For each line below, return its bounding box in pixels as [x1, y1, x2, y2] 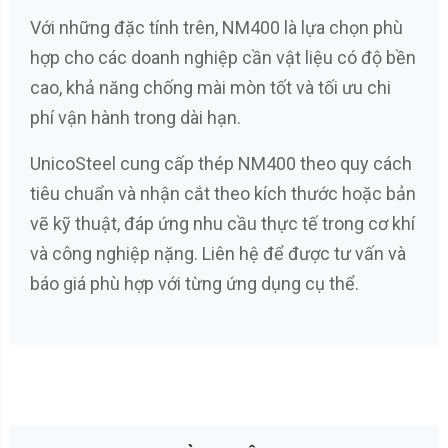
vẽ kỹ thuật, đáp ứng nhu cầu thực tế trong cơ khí [30, 213, 415, 234]
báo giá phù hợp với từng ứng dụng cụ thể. [30, 273, 359, 294]
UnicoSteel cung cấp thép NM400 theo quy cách [30, 153, 412, 174]
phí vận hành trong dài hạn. [30, 107, 241, 128]
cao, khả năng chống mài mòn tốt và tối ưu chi [30, 77, 391, 98]
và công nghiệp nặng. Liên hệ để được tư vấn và [30, 243, 406, 264]
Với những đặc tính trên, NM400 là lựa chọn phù [30, 17, 403, 38]
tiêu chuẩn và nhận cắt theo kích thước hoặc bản [30, 183, 416, 204]
